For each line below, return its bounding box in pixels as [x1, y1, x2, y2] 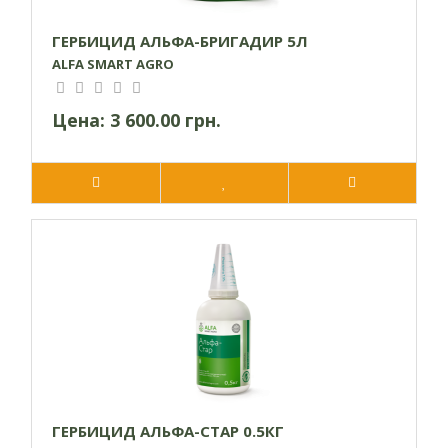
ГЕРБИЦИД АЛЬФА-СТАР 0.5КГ [52, 421, 284, 442]
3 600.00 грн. [110, 108, 221, 133]
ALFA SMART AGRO [52, 55, 174, 74]
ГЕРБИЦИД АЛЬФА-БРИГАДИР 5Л [52, 31, 308, 52]
